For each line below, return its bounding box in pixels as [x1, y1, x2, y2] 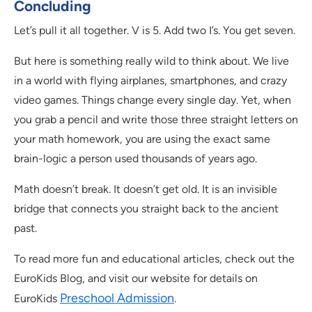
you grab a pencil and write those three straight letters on [14, 113, 298, 127]
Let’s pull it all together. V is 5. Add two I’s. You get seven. [14, 24, 295, 38]
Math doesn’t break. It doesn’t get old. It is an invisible [14, 182, 277, 196]
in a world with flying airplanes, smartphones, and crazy [14, 74, 287, 88]
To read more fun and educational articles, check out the [14, 252, 295, 266]
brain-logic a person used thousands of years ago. [14, 152, 257, 166]
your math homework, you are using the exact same [14, 132, 270, 146]
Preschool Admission [60, 290, 174, 306]
